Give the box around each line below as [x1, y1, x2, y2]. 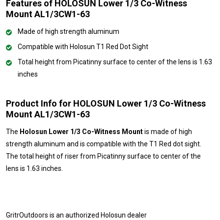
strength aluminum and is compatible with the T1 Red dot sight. [6, 139, 201, 148]
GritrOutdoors [6, 211, 48, 219]
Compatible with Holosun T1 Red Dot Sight [18, 42, 148, 51]
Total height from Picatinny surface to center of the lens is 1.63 [18, 57, 212, 66]
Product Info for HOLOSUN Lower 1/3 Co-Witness [6, 98, 206, 109]
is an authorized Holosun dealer [48, 211, 147, 219]
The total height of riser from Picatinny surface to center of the [6, 152, 201, 160]
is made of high [143, 127, 192, 136]
